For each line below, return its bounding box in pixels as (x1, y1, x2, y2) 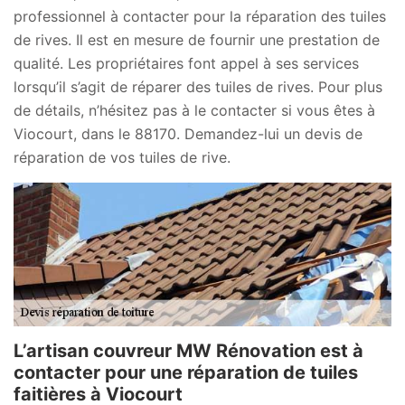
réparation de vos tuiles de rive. (14, 148, 231, 167)
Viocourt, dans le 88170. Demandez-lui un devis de (14, 125, 363, 144)
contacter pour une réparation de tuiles (14, 362, 358, 384)
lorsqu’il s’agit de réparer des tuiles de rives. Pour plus (14, 78, 382, 97)
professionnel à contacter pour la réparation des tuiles (14, 7, 386, 26)
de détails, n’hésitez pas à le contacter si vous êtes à (14, 101, 375, 120)
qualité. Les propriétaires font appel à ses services (14, 54, 359, 73)
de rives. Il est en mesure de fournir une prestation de (14, 31, 380, 50)
